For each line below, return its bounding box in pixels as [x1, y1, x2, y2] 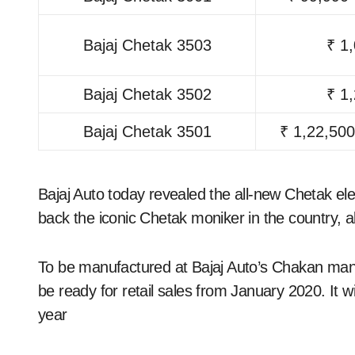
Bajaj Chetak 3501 [82, 122, 212, 140]
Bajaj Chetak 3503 [82, 36, 212, 54]
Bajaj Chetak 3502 [82, 85, 212, 103]
